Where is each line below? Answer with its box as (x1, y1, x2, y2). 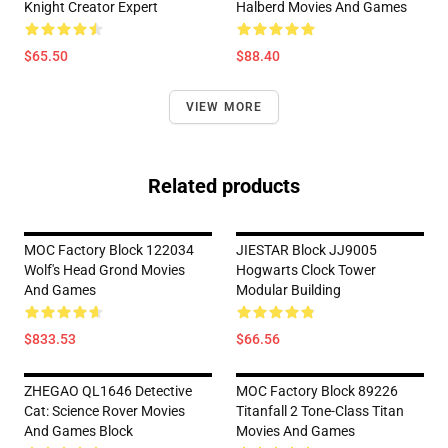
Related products (148, 174, 300, 198)
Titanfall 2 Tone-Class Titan (236, 403, 404, 419)
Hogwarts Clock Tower (236, 262, 376, 278)
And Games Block (24, 423, 133, 439)
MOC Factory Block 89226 (236, 383, 398, 399)
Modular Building (236, 282, 341, 298)
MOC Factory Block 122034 (24, 242, 194, 258)
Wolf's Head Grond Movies (24, 262, 185, 278)
